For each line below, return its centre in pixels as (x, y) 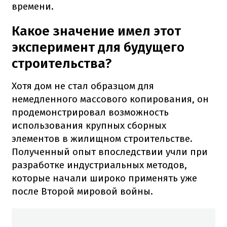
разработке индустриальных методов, (99, 165)
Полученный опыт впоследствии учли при (110, 152)
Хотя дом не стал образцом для (83, 86)
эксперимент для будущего (98, 48)
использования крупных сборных (89, 126)
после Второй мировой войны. (82, 192)
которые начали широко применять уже (104, 178)
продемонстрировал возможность (90, 112)
